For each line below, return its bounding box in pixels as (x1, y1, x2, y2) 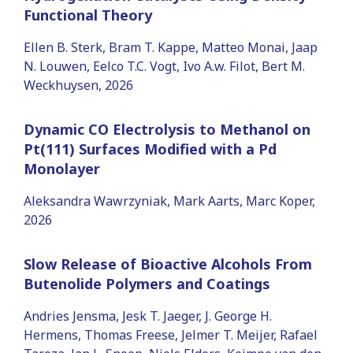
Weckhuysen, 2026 (24, 76, 133, 94)
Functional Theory (24, 5, 152, 24)
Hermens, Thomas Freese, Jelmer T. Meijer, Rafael (24, 325, 318, 344)
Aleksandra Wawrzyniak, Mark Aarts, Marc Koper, (24, 191, 315, 210)
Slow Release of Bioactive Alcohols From (24, 254, 312, 273)
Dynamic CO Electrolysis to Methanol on (24, 119, 310, 139)
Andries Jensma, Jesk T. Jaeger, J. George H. (24, 307, 272, 325)
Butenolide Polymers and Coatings (24, 273, 270, 293)
